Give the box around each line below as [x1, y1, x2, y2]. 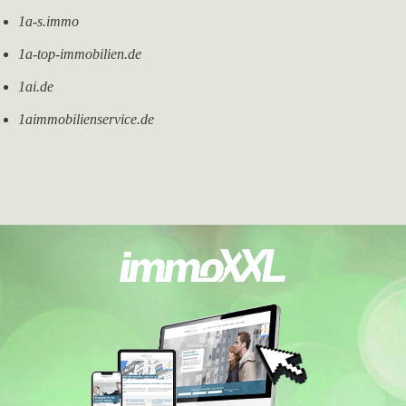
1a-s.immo [18, 14, 79, 29]
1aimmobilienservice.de [18, 111, 154, 127]
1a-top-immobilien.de [18, 46, 141, 62]
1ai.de [18, 79, 53, 94]
